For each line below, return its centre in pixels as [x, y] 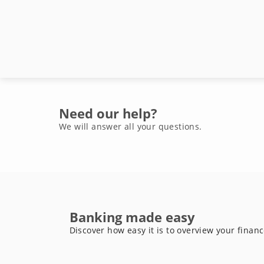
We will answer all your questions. [131, 126]
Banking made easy [132, 217]
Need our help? [108, 113]
